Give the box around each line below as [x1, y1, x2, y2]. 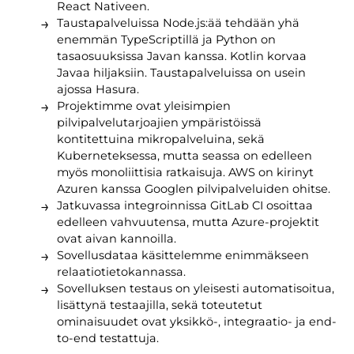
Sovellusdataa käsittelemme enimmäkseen [56, 248, 309, 263]
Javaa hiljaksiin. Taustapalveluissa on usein [56, 66, 306, 81]
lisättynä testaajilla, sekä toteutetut [56, 298, 262, 313]
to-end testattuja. [56, 331, 159, 346]
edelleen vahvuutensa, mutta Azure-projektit [56, 215, 319, 230]
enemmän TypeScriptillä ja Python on [56, 32, 276, 47]
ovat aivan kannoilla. [56, 232, 176, 247]
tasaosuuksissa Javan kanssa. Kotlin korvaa [56, 49, 307, 64]
